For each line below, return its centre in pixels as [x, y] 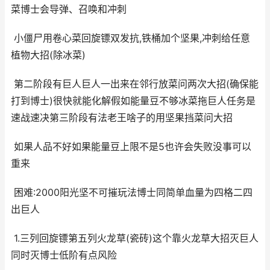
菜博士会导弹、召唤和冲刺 [69, 9]
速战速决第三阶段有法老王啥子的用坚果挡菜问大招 [122, 118]
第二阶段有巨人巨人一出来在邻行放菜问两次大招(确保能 [135, 84]
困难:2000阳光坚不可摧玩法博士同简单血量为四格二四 [132, 193]
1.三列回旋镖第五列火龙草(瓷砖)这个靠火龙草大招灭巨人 [135, 238]
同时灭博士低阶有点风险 [64, 255]
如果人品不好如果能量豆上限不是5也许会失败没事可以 [131, 147]
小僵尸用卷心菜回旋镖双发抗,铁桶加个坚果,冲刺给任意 [130, 38]
